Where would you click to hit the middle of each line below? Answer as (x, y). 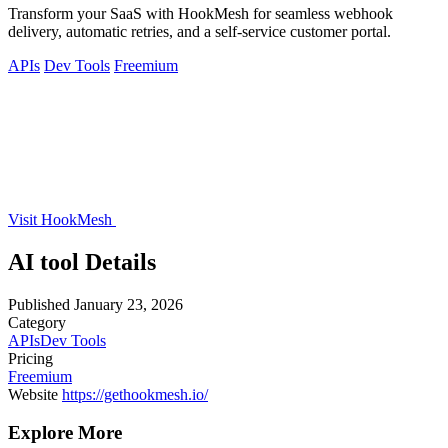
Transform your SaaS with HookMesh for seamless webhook (200, 13)
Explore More (65, 433)
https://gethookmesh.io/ (135, 394)
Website (33, 394)
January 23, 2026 (128, 304)
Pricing (30, 358)
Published (39, 304)
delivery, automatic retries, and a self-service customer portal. (199, 31)
